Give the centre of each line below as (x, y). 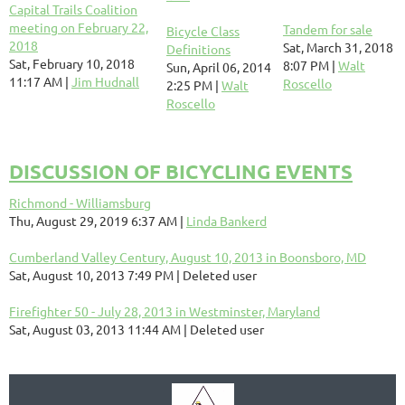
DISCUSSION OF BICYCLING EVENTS (181, 171)
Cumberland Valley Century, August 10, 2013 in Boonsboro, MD (188, 257)
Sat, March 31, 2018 (338, 47)
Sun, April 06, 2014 (219, 67)
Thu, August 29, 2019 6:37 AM (93, 221)
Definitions (198, 49)
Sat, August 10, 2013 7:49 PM (91, 275)
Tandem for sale (328, 29)
